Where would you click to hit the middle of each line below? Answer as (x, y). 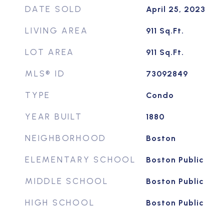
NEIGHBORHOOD (66, 138)
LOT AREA (50, 52)
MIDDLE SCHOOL (67, 181)
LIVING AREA (57, 30)
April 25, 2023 (175, 9)
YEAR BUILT (54, 116)
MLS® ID (45, 73)
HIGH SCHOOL (60, 202)
